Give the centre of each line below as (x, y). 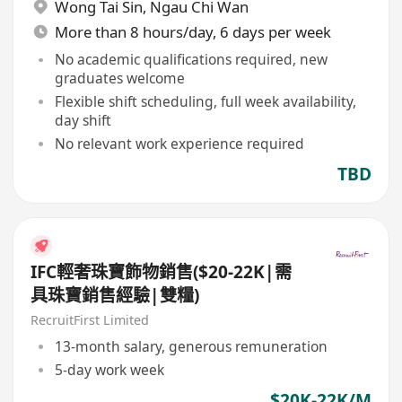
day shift (83, 120)
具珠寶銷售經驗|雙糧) (115, 296)
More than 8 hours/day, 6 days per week (192, 31)
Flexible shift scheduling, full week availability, (205, 101)
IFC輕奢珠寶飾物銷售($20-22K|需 (162, 272)
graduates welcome (119, 79)
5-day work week (109, 369)
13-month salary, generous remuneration (191, 346)
